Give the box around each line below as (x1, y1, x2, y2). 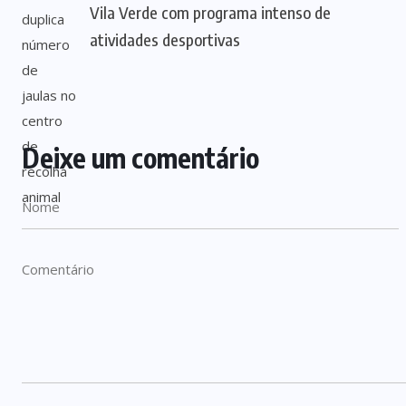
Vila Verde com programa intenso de (90, 2, 331, 23)
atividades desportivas (90, 29, 240, 50)
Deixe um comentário (22, 140, 259, 175)
